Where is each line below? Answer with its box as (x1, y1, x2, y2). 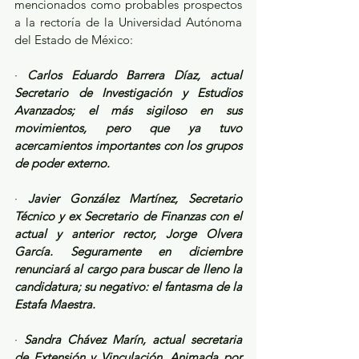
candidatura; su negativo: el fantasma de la (14, 279, 242, 295)
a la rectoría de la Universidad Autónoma (14, 14, 242, 30)
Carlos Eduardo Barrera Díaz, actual (26, 67, 243, 83)
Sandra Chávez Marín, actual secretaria (24, 332, 242, 348)
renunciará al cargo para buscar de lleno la (14, 261, 242, 277)
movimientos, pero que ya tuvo (14, 120, 242, 136)
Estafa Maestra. (14, 296, 95, 313)
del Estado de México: (14, 32, 136, 48)
